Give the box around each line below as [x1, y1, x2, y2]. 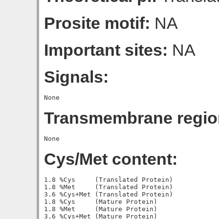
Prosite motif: [44, 14, 150, 32]
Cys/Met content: [44, 150, 177, 168]
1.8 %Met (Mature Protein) [44, 205, 157, 213]
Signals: [44, 67, 109, 86]
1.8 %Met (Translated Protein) [44, 183, 173, 191]
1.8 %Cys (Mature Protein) [44, 198, 157, 205]
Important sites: [44, 41, 168, 59]
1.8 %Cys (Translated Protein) [44, 176, 173, 183]
